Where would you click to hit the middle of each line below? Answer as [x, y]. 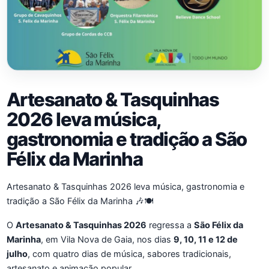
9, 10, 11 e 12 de [206, 239]
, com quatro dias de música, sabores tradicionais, [129, 254]
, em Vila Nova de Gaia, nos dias [107, 239]
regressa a [170, 225]
